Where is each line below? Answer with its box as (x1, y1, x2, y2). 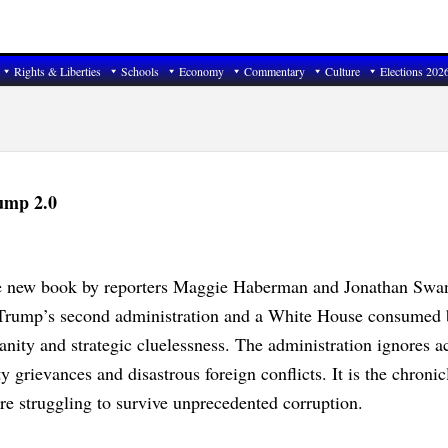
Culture (325, 62, 360, 79)
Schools (121, 62, 159, 79)
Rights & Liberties (14, 62, 101, 79)
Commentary (244, 62, 305, 79)
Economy (179, 62, 224, 79)
